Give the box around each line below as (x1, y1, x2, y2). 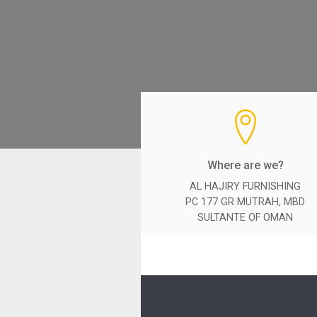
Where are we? (207, 158, 284, 172)
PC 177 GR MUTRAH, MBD (185, 196, 306, 208)
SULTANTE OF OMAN (197, 212, 294, 224)
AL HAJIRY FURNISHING (190, 180, 301, 192)
